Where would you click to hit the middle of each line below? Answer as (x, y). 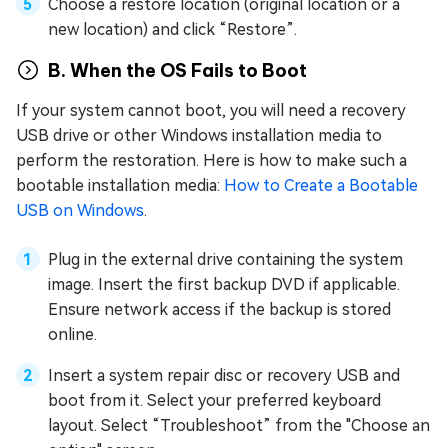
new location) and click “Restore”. (172, 30)
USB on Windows (80, 211)
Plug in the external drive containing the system (225, 260)
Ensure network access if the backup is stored (219, 310)
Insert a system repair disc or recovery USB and (224, 376)
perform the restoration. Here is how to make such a (211, 161)
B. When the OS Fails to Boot (177, 70)
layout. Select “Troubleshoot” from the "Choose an (239, 426)
